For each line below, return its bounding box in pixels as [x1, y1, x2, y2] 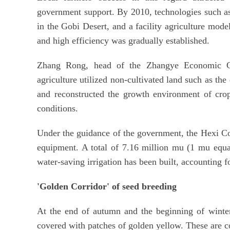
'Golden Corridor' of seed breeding [37, 181, 177, 191]
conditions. [37, 103, 78, 113]
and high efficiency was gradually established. [37, 35, 209, 46]
